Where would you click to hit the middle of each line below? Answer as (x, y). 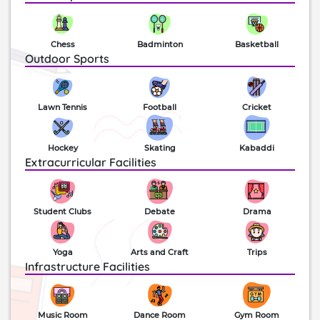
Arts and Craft (160, 252)
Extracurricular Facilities (91, 162)
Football (160, 107)
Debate (160, 211)
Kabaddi (257, 148)
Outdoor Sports (67, 58)
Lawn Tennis (63, 107)
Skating (160, 148)
